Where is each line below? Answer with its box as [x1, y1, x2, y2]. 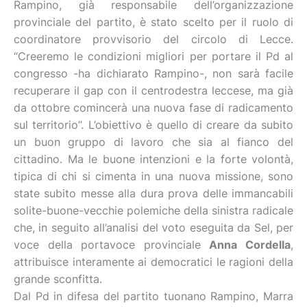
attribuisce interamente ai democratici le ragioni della [14, 255, 293, 269]
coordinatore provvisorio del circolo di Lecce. [14, 32, 293, 46]
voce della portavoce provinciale [14, 238, 210, 251]
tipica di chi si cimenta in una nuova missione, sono [14, 169, 293, 183]
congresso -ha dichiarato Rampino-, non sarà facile [14, 66, 293, 80]
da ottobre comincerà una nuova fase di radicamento [14, 101, 293, 114]
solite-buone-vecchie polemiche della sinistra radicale [14, 204, 293, 217]
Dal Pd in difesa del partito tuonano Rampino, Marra [14, 289, 293, 303]
